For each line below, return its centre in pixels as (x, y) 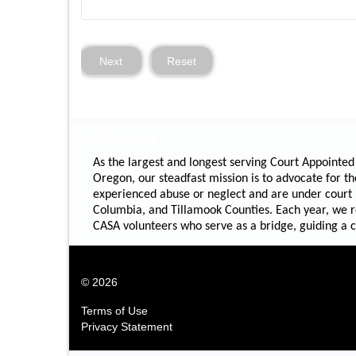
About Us (125, 139)
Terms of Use (114, 310)
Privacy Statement (127, 326)
